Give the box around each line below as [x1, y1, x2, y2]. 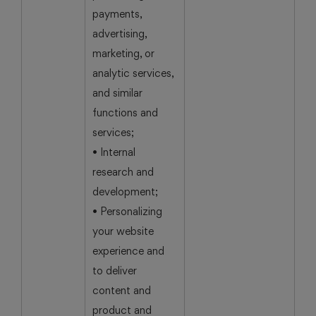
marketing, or [92, 47, 154, 60]
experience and [92, 244, 164, 257]
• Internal [92, 145, 135, 159]
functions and [92, 106, 158, 119]
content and [92, 284, 151, 297]
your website [92, 224, 154, 238]
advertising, [92, 27, 147, 40]
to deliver [92, 264, 137, 277]
